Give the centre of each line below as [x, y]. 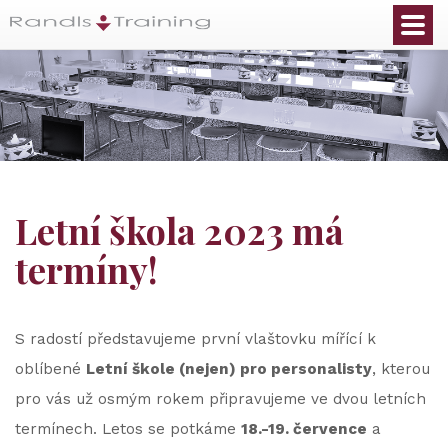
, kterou [401, 369]
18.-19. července [304, 429]
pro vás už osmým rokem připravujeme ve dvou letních [220, 399]
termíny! [86, 269]
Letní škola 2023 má [179, 230]
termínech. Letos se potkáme [128, 429]
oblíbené [50, 369]
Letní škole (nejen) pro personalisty [229, 369]
